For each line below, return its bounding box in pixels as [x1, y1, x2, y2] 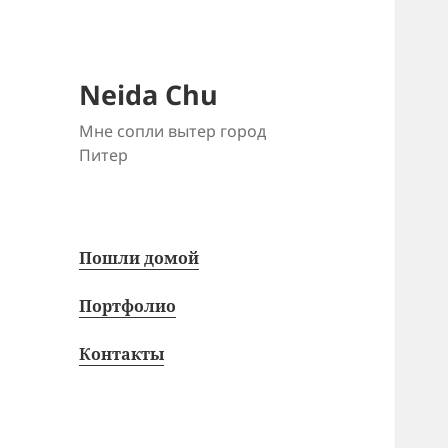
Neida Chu [79, 76, 219, 114]
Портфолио [79, 295, 177, 318]
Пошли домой [79, 247, 200, 270]
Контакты [79, 343, 165, 366]
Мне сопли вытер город [79, 120, 267, 143]
